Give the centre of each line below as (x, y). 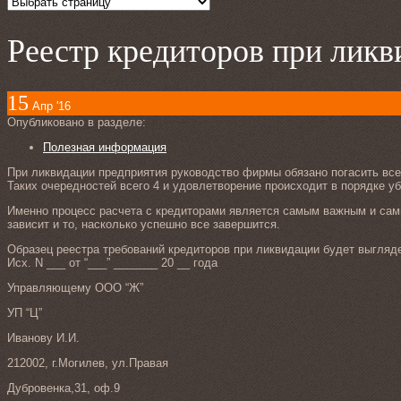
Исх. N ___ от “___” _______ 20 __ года (112, 263)
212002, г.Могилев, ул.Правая (88, 363)
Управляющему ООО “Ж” (75, 288)
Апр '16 (51, 107)
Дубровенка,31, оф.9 (64, 388)
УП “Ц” (25, 313)
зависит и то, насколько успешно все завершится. (144, 225)
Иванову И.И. (43, 338)
